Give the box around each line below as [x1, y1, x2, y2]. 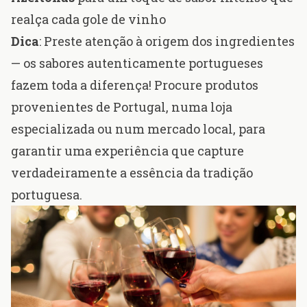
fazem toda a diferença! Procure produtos [11, 77, 258, 94]
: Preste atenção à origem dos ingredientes [39, 33, 295, 50]
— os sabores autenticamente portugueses [11, 55, 263, 72]
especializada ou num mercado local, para [11, 121, 265, 138]
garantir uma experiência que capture [11, 143, 244, 160]
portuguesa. [11, 186, 82, 204]
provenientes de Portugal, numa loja [11, 99, 232, 116]
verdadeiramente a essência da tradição [11, 164, 253, 182]
